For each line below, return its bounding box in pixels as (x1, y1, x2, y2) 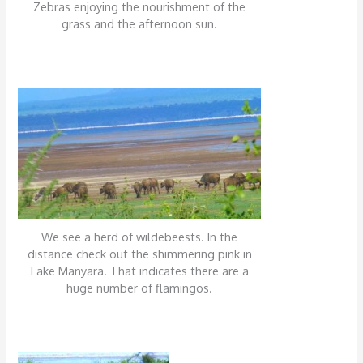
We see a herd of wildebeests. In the (41, 228, 238, 244)
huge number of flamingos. (66, 280, 213, 295)
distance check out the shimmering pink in (27, 246, 252, 261)
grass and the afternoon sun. (62, 16, 218, 32)
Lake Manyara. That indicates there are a (30, 263, 249, 278)
